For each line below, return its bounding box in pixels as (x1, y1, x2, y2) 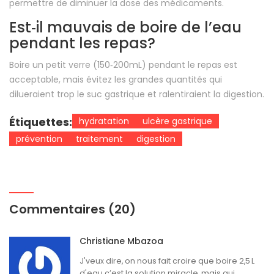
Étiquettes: (9, 114, 72, 130)
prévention (16, 133, 62, 146)
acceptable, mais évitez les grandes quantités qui (9, 73, 222, 86)
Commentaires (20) (9, 201, 136, 218)
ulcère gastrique (143, 115, 212, 128)
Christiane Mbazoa (80, 235, 163, 248)
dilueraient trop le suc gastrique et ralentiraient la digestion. (9, 88, 264, 101)
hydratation (79, 115, 129, 128)
